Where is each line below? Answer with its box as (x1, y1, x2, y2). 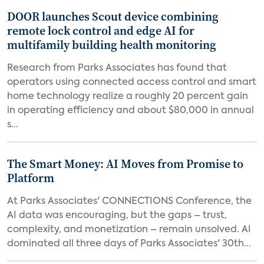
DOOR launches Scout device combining (7, 8, 219, 25)
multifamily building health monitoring (7, 37, 216, 53)
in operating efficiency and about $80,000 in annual (7, 106, 254, 115)
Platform (7, 170, 54, 186)
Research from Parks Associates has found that (7, 64, 227, 73)
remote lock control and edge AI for (7, 22, 194, 39)
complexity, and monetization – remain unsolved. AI (7, 225, 251, 235)
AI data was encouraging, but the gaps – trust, (7, 211, 227, 220)
